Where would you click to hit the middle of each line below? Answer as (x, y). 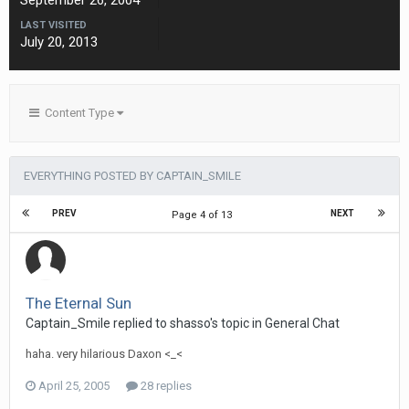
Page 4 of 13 (204, 215)
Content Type (78, 113)
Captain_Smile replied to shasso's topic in (145, 323)
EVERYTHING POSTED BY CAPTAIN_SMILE (132, 176)
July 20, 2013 (59, 42)
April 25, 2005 (74, 386)
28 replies (165, 386)
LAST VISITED (53, 25)
